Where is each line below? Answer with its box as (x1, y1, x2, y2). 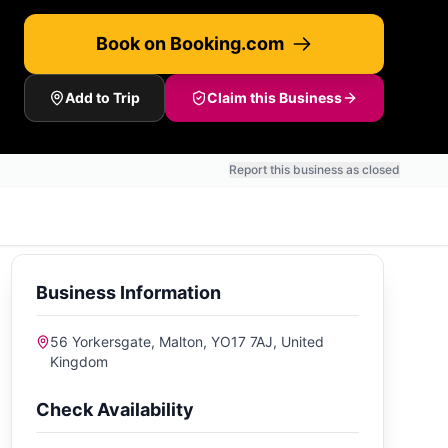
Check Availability (35, 399, 194, 420)
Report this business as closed (229, 162, 400, 177)
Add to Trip (65, 89, 140, 106)
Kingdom (50, 353, 109, 370)
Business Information (35, 282, 221, 303)
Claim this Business (207, 89, 342, 106)
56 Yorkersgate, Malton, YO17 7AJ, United (50, 333, 325, 350)
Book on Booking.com (96, 33, 284, 54)
